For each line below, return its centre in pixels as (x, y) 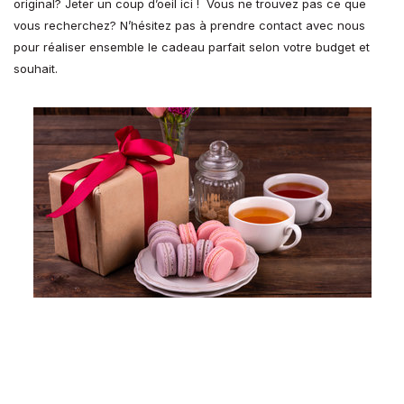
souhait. (36, 69)
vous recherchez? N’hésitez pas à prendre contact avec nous (189, 26)
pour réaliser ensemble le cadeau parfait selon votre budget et (192, 47)
